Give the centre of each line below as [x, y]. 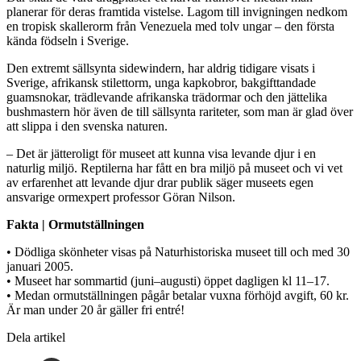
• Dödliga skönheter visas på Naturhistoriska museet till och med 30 [178, 251]
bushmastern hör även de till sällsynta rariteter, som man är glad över [180, 111]
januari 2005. [40, 266]
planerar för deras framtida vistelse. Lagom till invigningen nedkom [177, 11]
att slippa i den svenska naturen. [87, 126]
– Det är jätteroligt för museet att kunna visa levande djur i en [161, 153]
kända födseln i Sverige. [68, 40]
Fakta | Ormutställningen [75, 224]
